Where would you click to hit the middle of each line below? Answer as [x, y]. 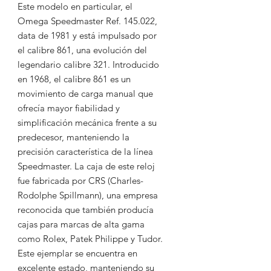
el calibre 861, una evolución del [82, 50]
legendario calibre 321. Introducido [88, 64]
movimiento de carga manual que [85, 93]
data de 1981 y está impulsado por [87, 35]
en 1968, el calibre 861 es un [74, 79]
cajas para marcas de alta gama [81, 224]
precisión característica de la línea [85, 152]
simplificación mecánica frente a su [87, 122]
